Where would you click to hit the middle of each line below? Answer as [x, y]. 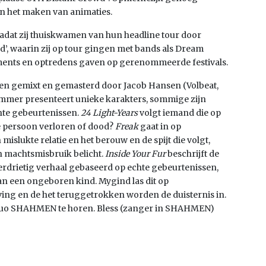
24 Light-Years [109, 113]
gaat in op [160, 127]
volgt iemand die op [179, 113]
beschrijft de [193, 154]
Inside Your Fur [136, 154]
